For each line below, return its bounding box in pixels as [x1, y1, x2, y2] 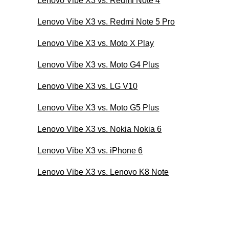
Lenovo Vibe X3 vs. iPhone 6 [37, 146, 143, 155]
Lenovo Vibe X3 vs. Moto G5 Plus [37, 103, 159, 112]
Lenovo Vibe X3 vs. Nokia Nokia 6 [37, 124, 162, 133]
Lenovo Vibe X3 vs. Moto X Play [37, 38, 154, 48]
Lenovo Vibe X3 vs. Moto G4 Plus [37, 60, 159, 69]
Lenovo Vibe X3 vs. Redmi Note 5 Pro [37, 17, 175, 26]
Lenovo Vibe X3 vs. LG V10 [37, 81, 138, 90]
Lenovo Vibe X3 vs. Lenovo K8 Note [37, 167, 169, 176]
